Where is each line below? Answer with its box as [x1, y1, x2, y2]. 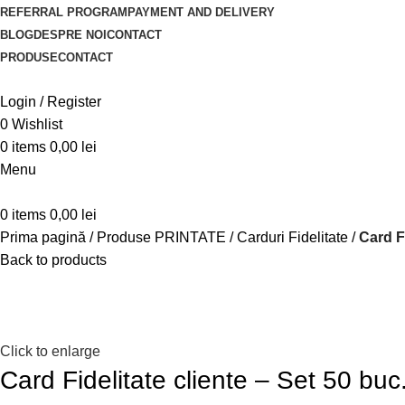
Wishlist [12, 117, 62, 132]
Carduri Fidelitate [237, 230, 348, 245]
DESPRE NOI [33, 28, 107, 42]
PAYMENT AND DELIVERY [127, 5, 275, 19]
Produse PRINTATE [97, 230, 226, 245]
